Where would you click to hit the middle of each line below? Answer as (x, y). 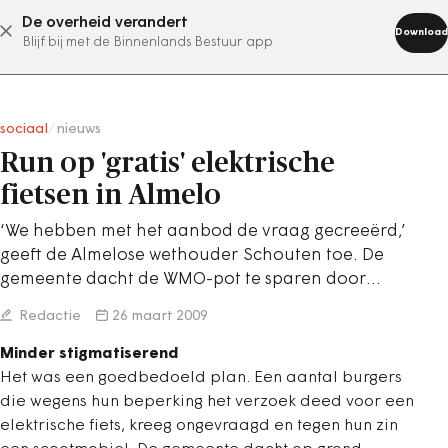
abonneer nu (199, 31)
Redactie (48, 316)
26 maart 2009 (160, 316)
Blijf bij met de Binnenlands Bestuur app (147, 42)
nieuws (78, 129)
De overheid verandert (105, 23)
